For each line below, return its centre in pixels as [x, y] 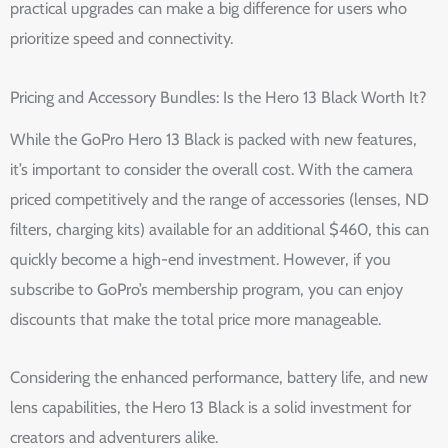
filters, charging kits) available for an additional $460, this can [219, 228]
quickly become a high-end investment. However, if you [200, 258]
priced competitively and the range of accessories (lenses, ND [219, 198]
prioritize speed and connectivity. [121, 38]
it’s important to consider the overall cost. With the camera [211, 168]
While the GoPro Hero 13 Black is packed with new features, [213, 138]
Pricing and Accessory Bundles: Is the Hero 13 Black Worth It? [218, 97]
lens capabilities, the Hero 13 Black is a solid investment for [210, 407]
